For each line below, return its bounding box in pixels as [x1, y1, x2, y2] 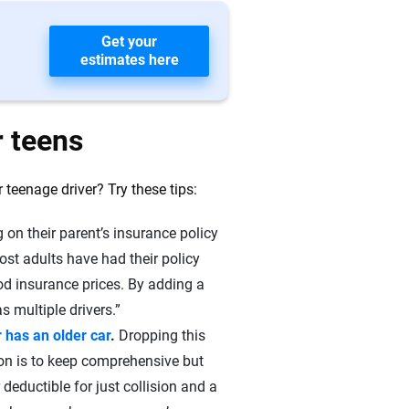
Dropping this [119, 327, 205, 344]
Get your [101, 32, 158, 50]
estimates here [79, 50, 179, 68]
